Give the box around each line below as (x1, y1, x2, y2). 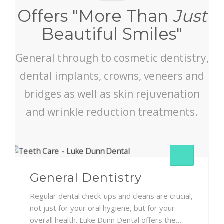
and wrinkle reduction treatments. (26, 104, 198, 119)
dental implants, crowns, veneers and (19, 68, 204, 83)
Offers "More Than (17, 5, 173, 26)
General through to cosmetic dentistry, (15, 50, 209, 65)
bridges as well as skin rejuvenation (24, 86, 200, 101)
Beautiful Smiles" (41, 23, 182, 44)
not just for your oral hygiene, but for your (30, 202, 175, 213)
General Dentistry (30, 170, 142, 185)
